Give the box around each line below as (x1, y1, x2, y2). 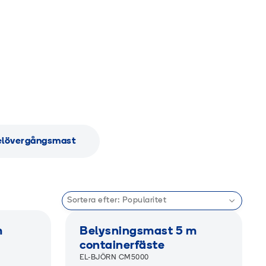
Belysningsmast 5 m (80, 226, 197, 237)
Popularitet (122, 196, 166, 205)
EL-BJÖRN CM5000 (80, 254, 149, 261)
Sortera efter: (67, 196, 120, 205)
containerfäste (80, 240, 164, 252)
